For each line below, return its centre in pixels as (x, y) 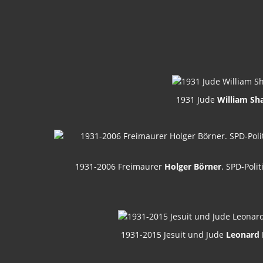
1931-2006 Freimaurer (119, 167)
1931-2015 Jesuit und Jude (173, 235)
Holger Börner (193, 167)
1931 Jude (196, 100)
